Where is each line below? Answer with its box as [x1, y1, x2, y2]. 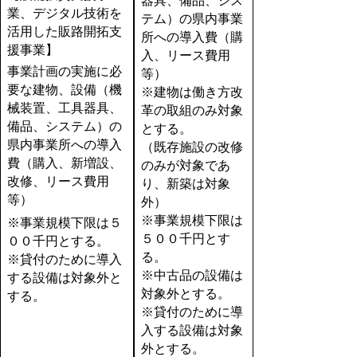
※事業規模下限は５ [6, 215, 122, 229]
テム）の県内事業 [140, 11, 243, 25]
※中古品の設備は [140, 268, 243, 282]
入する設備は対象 [140, 323, 243, 337]
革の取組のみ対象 [140, 103, 243, 117]
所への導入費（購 [140, 29, 243, 44]
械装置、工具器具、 [6, 100, 122, 115]
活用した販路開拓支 [6, 24, 122, 38]
